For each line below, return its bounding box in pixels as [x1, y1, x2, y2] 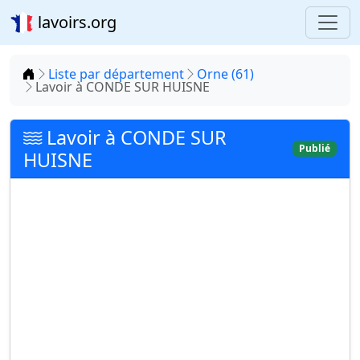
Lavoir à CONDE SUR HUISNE [35, 78, 210, 96]
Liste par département [48, 65, 184, 83]
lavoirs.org [34, 11, 117, 33]
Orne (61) [197, 65, 254, 83]
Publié [299, 141, 331, 155]
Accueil [35, 64, 77, 82]
